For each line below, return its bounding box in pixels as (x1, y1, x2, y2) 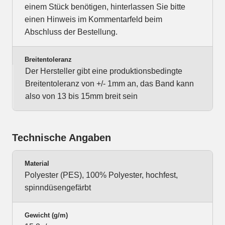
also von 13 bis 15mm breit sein (25, 92, 138, 101)
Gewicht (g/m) (25, 211, 68, 219)
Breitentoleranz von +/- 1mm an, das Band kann (25, 79, 194, 88)
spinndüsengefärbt (25, 183, 91, 192)
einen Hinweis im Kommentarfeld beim (25, 15, 162, 24)
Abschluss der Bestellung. (25, 28, 118, 37)
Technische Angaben (12, 132, 111, 144)
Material (25, 160, 49, 168)
